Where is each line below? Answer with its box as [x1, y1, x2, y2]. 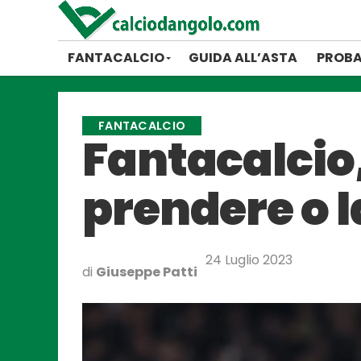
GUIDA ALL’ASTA [189, 48, 297, 67]
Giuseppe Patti [96, 263, 197, 281]
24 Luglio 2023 [205, 251, 293, 269]
